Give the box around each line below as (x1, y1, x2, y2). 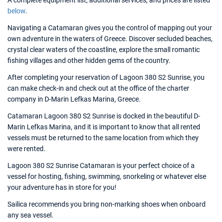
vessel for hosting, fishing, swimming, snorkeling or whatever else (7, 172, 206, 180)
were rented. (7, 145, 46, 153)
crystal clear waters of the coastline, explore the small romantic (7, 46, 200, 54)
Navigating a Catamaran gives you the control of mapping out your (7, 24, 212, 32)
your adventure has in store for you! (7, 183, 116, 191)
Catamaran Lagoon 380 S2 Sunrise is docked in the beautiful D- (7, 112, 200, 120)
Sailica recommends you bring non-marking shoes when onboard (7, 200, 206, 208)
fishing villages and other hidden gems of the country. (7, 56, 170, 64)
